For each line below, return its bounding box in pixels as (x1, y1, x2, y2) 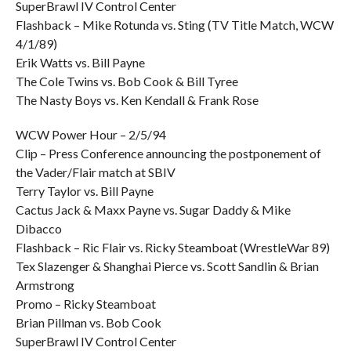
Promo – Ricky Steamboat (15, 296, 156, 311)
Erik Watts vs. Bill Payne (15, 55, 145, 70)
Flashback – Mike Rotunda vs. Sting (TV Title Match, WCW (15, 17, 334, 32)
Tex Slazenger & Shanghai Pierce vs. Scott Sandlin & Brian (15, 259, 319, 273)
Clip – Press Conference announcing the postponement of (15, 146, 321, 161)
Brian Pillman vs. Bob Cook (15, 315, 161, 330)
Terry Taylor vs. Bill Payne (15, 183, 154, 198)
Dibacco (15, 221, 62, 236)
